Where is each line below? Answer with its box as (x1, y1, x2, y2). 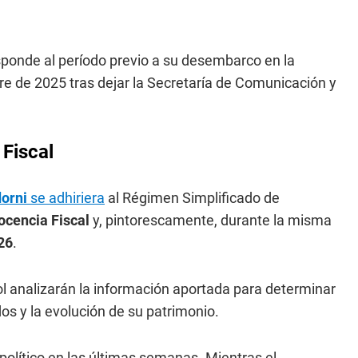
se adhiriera (27, 189, 105, 206)
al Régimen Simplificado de (105, 189, 280, 206)
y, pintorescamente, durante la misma (93, 212, 332, 229)
